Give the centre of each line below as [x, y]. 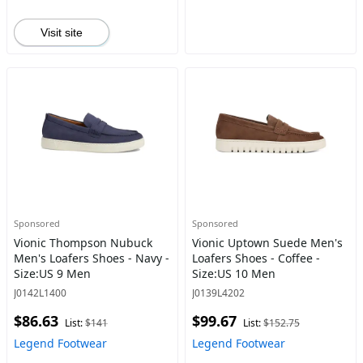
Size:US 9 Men [52, 273]
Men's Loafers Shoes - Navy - [92, 258]
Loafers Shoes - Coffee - [256, 258]
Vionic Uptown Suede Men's [267, 243]
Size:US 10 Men [233, 273]
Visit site [62, 32]
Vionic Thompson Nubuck [83, 243]
